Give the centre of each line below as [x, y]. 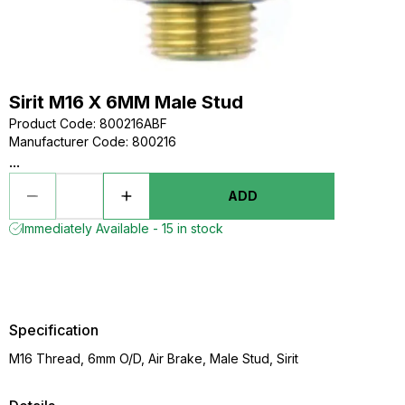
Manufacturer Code [67, 141]
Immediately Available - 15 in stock [122, 228]
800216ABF [133, 123]
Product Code [51, 123]
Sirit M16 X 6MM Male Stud [126, 102]
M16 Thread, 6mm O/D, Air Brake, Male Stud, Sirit [154, 358]
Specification [54, 330]
